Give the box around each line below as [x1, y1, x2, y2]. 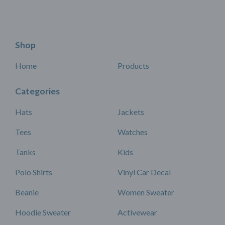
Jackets [118, 107, 144, 117]
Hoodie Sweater [15, 207, 71, 217]
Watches [118, 127, 148, 137]
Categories [15, 86, 60, 97]
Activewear [118, 207, 157, 217]
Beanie [15, 187, 39, 197]
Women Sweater [118, 187, 174, 197]
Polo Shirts [15, 167, 52, 177]
